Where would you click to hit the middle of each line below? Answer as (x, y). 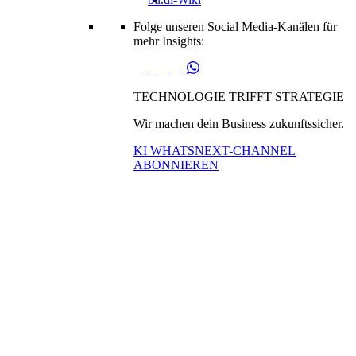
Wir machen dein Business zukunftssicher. (239, 124)
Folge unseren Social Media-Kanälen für (235, 27)
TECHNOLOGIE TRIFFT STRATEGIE (239, 97)
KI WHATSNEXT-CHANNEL (215, 151)
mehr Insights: (169, 41)
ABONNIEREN (176, 165)
